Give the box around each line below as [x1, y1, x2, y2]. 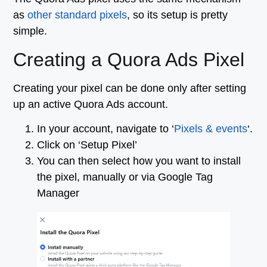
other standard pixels [27, 9, 128, 21]
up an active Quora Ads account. [13, 98, 169, 110]
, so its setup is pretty [127, 9, 228, 21]
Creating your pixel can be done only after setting [13, 82, 247, 94]
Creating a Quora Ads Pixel [13, 48, 245, 70]
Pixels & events [174, 123, 248, 135]
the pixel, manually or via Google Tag [37, 171, 213, 184]
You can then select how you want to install [37, 155, 241, 167]
